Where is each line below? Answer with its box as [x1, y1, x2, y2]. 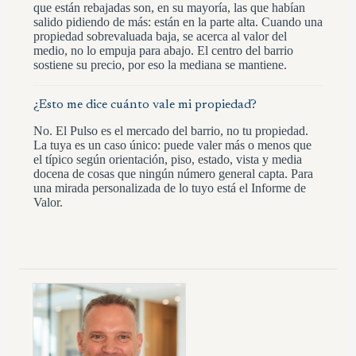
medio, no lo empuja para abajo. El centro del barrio [33, 43, 293, 57]
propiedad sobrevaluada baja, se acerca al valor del [33, 29, 287, 43]
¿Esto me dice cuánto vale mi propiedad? [33, 98, 257, 111]
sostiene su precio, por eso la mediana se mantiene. [33, 57, 287, 72]
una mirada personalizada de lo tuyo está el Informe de [33, 180, 306, 195]
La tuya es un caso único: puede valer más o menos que [33, 137, 311, 152]
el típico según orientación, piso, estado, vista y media [33, 152, 302, 166]
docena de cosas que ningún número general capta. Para [33, 166, 313, 180]
